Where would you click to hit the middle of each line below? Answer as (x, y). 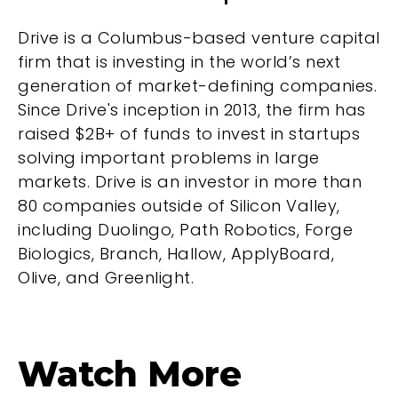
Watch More (130, 374)
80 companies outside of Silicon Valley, (179, 206)
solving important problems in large (169, 158)
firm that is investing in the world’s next (179, 62)
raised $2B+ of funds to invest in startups (189, 134)
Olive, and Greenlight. (106, 278)
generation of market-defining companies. (197, 86)
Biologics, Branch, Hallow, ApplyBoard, (176, 254)
